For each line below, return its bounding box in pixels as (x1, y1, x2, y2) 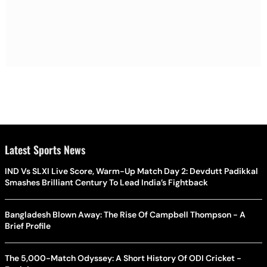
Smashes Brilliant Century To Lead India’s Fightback (5, 176, 208, 188)
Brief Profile (5, 220, 51, 231)
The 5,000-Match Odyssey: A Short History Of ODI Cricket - (5, 252, 241, 263)
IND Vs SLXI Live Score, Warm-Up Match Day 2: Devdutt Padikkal (5, 165, 258, 176)
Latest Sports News (5, 141, 85, 157)
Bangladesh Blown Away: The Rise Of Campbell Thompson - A (5, 209, 246, 220)
